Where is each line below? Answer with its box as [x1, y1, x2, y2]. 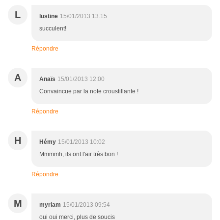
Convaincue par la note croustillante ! [39, 88, 138, 95]
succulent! [39, 25, 66, 32]
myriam [39, 201, 61, 209]
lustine [39, 13, 58, 20]
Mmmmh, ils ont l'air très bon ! [39, 151, 118, 158]
